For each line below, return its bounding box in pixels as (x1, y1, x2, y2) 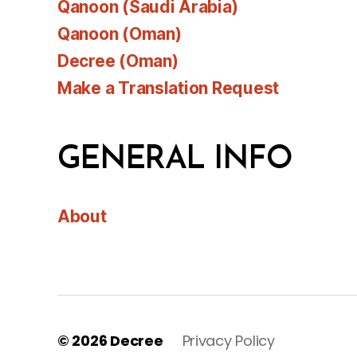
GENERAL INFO (57, 143, 292, 176)
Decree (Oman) (57, 50, 178, 71)
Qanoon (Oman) (57, 23, 182, 44)
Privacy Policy (182, 330, 275, 351)
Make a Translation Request (57, 77, 279, 98)
